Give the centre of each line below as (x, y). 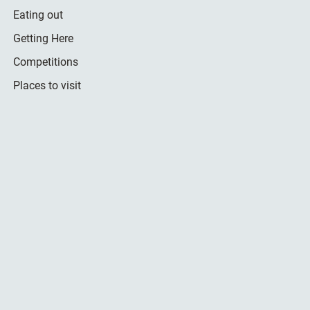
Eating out (38, 15)
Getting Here (43, 38)
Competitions (45, 62)
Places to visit (47, 85)
